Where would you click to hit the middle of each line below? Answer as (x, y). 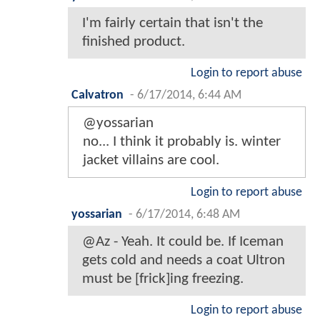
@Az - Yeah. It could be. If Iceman (183, 242)
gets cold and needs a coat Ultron (184, 261)
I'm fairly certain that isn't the (172, 24)
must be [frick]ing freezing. (163, 279)
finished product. (134, 42)
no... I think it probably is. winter (182, 142)
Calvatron (97, 96)
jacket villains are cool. (151, 161)
